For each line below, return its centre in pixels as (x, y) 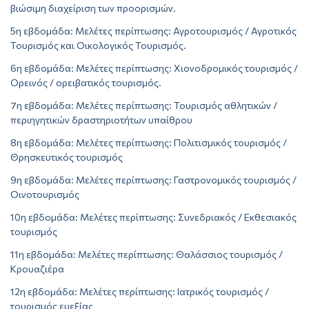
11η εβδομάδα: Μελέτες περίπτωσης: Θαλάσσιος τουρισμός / (147, 255)
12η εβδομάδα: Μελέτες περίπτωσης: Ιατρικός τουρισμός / (140, 292)
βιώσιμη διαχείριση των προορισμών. (93, 8)
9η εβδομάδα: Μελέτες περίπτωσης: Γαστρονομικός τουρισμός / (153, 180)
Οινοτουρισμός (45, 195)
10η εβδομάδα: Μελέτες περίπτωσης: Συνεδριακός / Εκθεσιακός (153, 217)
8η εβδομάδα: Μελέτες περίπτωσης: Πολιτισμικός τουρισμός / (149, 143)
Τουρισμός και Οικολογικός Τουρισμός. (98, 46)
